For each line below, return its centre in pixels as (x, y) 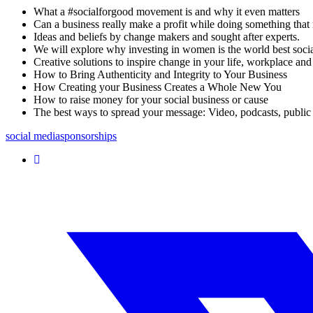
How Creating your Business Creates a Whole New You (158, 87)
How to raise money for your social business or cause (151, 100)
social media (33, 136)
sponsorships (88, 136)
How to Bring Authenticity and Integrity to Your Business (160, 74)
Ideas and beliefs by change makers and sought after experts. (167, 37)
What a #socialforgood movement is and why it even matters (167, 12)
